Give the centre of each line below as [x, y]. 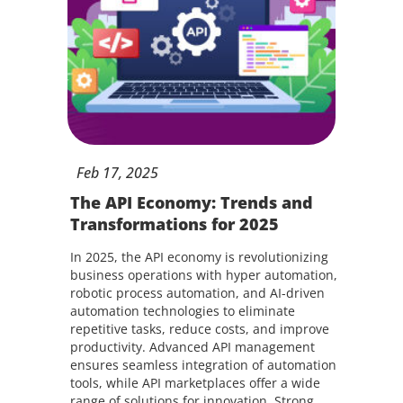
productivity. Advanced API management [192, 347]
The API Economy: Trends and [191, 202]
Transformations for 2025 [174, 224]
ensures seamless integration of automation [203, 365]
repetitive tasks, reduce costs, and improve [199, 329]
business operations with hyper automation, [203, 275]
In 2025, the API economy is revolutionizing [199, 257]
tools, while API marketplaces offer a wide [195, 383]
